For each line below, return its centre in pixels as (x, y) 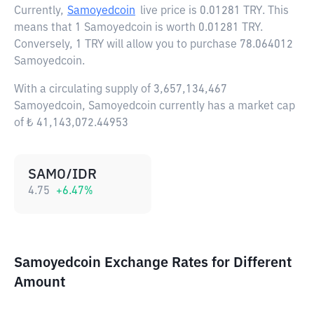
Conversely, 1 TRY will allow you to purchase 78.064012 (153, 45)
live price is (170, 11)
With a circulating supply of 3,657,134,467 (121, 90)
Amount (40, 282)
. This (275, 11)
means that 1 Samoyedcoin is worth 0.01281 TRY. (138, 28)
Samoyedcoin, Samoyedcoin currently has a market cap (155, 107)
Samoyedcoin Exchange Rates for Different (153, 263)
